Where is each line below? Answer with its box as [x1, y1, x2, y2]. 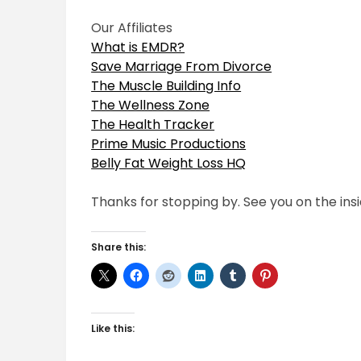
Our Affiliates [91, 19, 173, 38]
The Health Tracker [91, 115, 215, 135]
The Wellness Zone [91, 96, 210, 115]
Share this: [91, 240, 147, 255]
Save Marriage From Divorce [91, 57, 272, 77]
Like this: [91, 322, 135, 336]
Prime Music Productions [91, 135, 247, 154]
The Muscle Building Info [91, 77, 242, 96]
